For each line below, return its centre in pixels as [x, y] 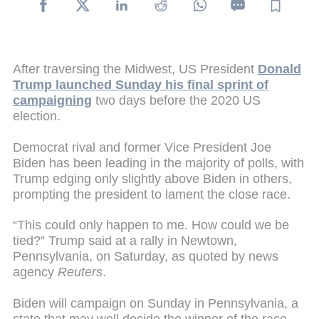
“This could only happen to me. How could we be [151, 225]
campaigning [52, 100]
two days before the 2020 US [176, 100]
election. [37, 116]
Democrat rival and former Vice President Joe [142, 147]
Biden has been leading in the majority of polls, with [158, 163]
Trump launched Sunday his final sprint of [141, 84]
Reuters [80, 272]
